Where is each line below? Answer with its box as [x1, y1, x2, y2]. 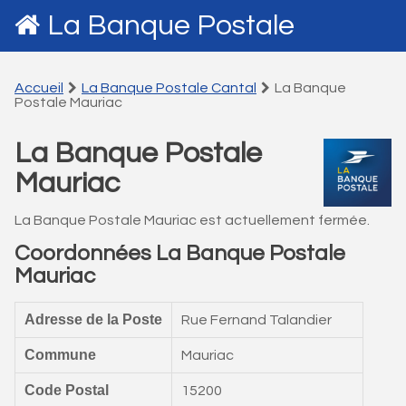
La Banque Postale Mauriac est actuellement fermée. [14, 213, 370, 227]
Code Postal [24, 382, 109, 398]
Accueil [14, 81, 63, 95]
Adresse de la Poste [24, 312, 162, 327]
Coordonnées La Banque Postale [14, 242, 345, 265]
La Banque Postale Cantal [82, 81, 256, 95]
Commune [24, 347, 96, 362]
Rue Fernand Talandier [181, 313, 332, 327]
